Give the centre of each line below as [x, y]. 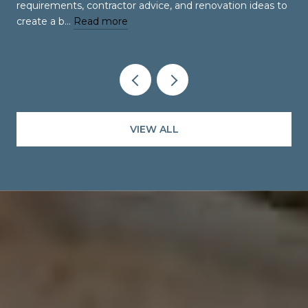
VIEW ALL [154, 130]
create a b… [45, 21]
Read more [101, 21]
